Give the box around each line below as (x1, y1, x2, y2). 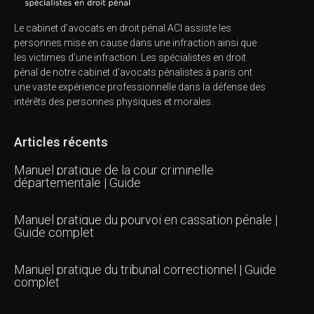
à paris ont (203, 67, 252, 78)
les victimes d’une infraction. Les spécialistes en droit (14, 52, 246, 64)
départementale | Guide (14, 175, 141, 190)
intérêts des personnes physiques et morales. (14, 96, 213, 108)
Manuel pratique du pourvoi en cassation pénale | (14, 212, 278, 227)
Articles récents (14, 134, 108, 149)
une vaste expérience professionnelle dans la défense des (14, 81, 266, 93)
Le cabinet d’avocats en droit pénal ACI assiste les (14, 22, 231, 34)
